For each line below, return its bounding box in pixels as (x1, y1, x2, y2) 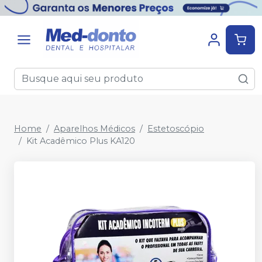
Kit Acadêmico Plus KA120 (26, 136, 135, 146)
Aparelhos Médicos (54, 123, 135, 134)
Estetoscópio (147, 123, 204, 134)
